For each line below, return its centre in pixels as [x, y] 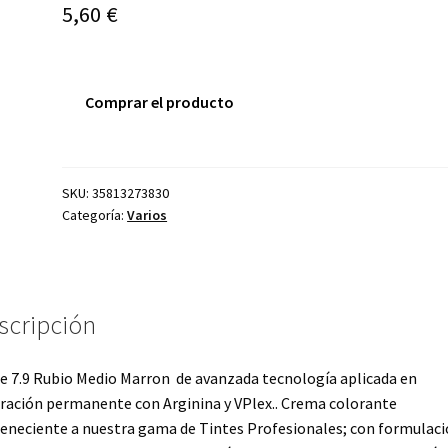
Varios [147, 214]
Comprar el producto [159, 102]
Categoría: [95, 214]
